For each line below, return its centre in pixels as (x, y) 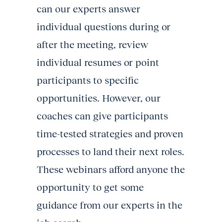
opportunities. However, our (99, 98)
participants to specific (88, 80)
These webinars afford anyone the (111, 169)
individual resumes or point (98, 62)
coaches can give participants (102, 116)
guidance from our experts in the (110, 205)
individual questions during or (104, 27)
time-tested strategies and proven (110, 134)
